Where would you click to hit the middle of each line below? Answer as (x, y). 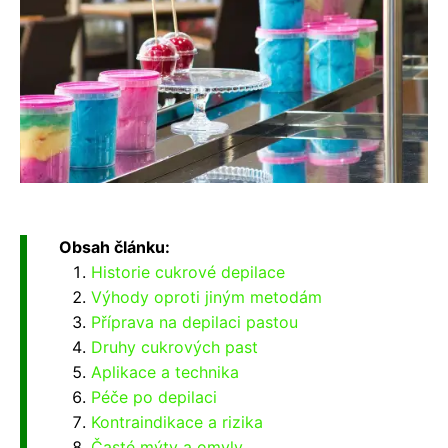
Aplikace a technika (165, 371)
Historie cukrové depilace (188, 271)
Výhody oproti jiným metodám (206, 296)
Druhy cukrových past (174, 346)
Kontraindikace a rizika (177, 421)
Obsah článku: (114, 246)
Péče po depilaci (154, 396)
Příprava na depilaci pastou (194, 321)
